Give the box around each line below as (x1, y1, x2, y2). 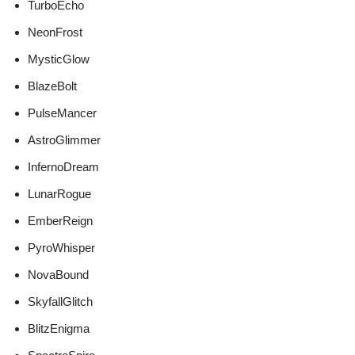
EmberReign (28, 214, 93, 228)
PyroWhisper (28, 241, 95, 255)
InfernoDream (28, 160, 99, 174)
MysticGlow (28, 52, 90, 67)
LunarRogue (28, 187, 91, 201)
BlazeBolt (28, 79, 77, 94)
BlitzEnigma (28, 322, 90, 336)
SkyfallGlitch (28, 295, 93, 309)
